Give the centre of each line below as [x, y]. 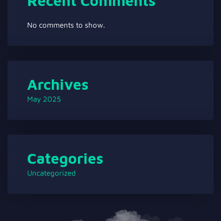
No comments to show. [66, 25]
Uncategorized [52, 173]
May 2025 [44, 99]
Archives [58, 84]
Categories [65, 158]
